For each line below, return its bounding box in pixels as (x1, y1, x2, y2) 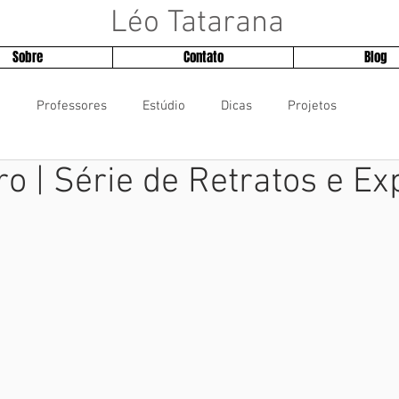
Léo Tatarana (110, 4, 284, 42)
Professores (37, 97, 107, 114)
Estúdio (142, 97, 185, 114)
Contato (183, 47, 224, 67)
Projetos (288, 97, 337, 114)
